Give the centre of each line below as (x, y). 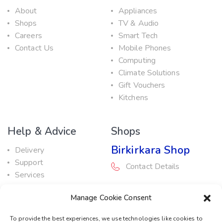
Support (29, 163)
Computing (137, 61)
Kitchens (133, 98)
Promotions (35, 200)
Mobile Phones (145, 48)
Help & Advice (42, 132)
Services (30, 175)
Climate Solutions (149, 73)
